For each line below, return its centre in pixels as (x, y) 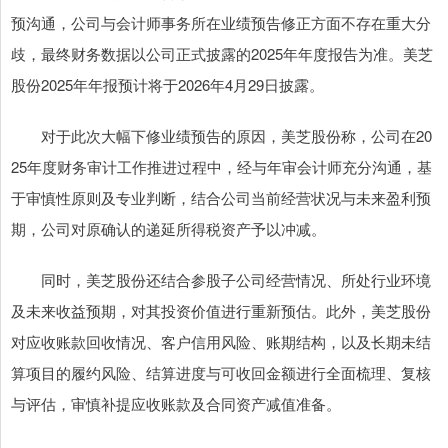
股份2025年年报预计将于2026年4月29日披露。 (167, 85)
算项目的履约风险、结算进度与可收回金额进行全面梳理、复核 (221, 373)
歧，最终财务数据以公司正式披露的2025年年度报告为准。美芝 (222, 54)
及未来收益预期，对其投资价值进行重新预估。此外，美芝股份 (221, 311)
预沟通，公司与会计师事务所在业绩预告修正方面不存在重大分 (221, 23)
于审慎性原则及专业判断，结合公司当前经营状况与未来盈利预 (221, 198)
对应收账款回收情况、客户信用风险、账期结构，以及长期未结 (221, 342)
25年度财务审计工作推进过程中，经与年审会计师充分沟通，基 (221, 167)
